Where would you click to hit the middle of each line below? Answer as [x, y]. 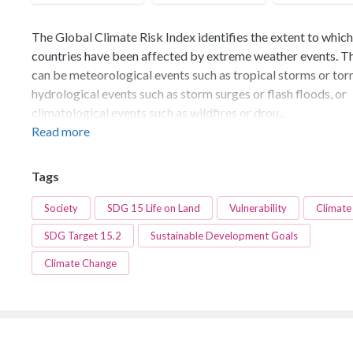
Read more [61, 131]
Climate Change [80, 263]
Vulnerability [258, 208]
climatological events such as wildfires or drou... [159, 112]
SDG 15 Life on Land [154, 208]
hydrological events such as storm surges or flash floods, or [189, 93]
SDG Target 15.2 [83, 236]
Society [61, 208]
